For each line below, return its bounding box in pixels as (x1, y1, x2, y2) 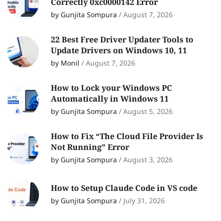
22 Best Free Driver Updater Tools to (51, 34, 193, 45)
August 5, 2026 (123, 106, 173, 116)
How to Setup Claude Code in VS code (51, 182, 199, 193)
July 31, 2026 (123, 195, 165, 205)
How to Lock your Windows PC (51, 82, 172, 93)
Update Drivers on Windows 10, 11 (51, 44, 187, 56)
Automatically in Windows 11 (51, 93, 171, 104)
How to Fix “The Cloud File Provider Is (51, 130, 203, 142)
